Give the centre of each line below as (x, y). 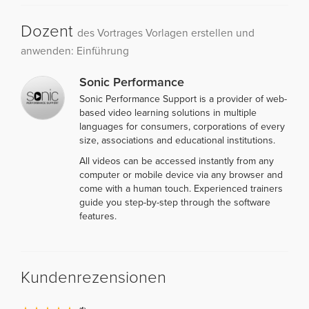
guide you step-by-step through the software (175, 202)
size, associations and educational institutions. (177, 140)
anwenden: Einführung (75, 51)
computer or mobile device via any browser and (181, 175)
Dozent (49, 31)
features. (98, 216)
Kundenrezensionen (93, 277)
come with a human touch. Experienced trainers (181, 188)
